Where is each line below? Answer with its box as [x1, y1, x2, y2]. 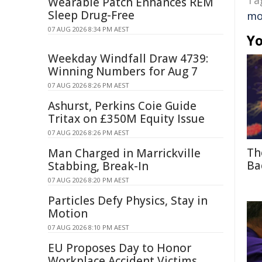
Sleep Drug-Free [48, 8, 135, 23]
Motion [48, 206, 88, 221]
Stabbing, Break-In [48, 158, 149, 174]
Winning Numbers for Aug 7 [48, 64, 198, 79]
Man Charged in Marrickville [48, 146, 201, 161]
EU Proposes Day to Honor [48, 240, 191, 256]
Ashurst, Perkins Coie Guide [48, 98, 196, 113]
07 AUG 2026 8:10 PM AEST [48, 223, 129, 232]
